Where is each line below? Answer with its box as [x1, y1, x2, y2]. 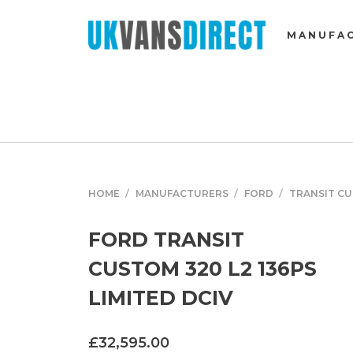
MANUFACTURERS [136, 188, 229, 200]
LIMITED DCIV [88, 286, 233, 310]
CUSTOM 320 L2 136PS [88, 257, 317, 281]
